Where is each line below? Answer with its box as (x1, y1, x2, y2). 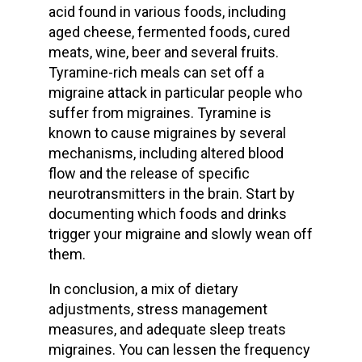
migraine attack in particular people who (48, 84, 302, 101)
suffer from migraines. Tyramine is (48, 104, 271, 121)
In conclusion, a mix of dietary (48, 280, 238, 297)
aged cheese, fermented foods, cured (48, 23, 290, 40)
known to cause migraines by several (48, 124, 286, 141)
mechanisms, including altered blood (48, 145, 284, 162)
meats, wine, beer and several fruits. (48, 44, 279, 61)
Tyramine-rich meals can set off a (48, 64, 264, 81)
